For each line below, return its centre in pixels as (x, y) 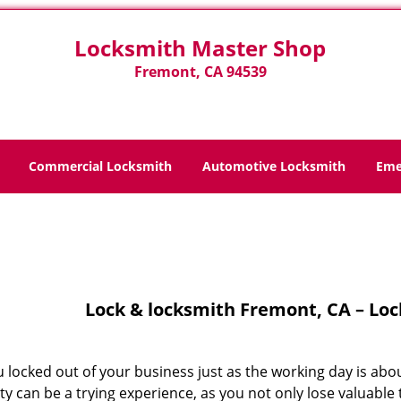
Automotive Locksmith (274, 166)
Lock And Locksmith (235, 222)
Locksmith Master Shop (200, 48)
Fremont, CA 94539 (200, 72)
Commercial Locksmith (100, 166)
